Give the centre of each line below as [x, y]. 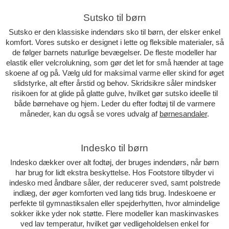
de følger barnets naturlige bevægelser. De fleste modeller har [114, 53]
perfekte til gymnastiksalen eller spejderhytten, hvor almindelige [114, 203]
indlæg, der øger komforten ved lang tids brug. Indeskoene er [114, 193]
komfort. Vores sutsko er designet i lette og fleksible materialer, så [114, 43]
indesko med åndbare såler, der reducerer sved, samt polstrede [114, 183]
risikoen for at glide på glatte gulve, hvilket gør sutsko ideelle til [114, 94]
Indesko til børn [114, 148]
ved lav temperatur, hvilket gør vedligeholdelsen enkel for [114, 224]
